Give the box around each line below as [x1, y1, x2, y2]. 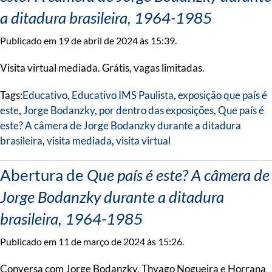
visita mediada [47, 134, 112, 147]
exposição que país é [178, 89, 267, 101]
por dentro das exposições [99, 104, 214, 117]
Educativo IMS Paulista [72, 89, 174, 101]
